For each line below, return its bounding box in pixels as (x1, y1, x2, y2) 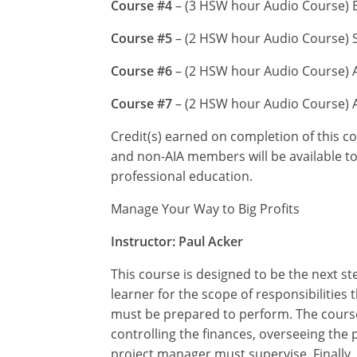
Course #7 (111, 94, 172, 112)
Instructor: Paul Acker (111, 232, 243, 250)
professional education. (111, 167, 253, 185)
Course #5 (111, 29, 172, 47)
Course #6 (111, 61, 172, 80)
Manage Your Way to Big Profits (111, 199, 300, 218)
